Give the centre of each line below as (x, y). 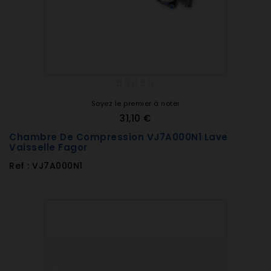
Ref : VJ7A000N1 (46, 166)
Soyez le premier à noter (135, 103)
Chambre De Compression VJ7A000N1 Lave (119, 137)
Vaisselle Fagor (48, 147)
